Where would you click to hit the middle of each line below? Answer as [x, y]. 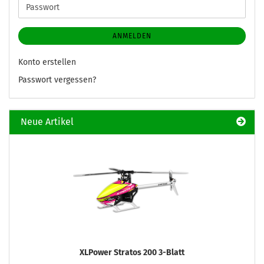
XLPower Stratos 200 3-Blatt [132, 253]
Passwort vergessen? [57, 80]
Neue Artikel [46, 122]
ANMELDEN [132, 36]
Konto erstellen [47, 62]
